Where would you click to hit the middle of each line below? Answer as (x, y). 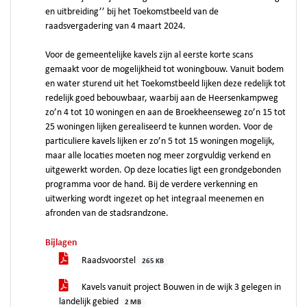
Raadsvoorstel (109, 261)
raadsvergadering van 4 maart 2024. (115, 26)
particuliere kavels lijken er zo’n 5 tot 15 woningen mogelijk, (160, 142)
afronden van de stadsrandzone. (107, 213)
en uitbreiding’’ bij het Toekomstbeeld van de (132, 12)
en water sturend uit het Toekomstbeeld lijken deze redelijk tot (165, 84)
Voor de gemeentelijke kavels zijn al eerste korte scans (149, 55)
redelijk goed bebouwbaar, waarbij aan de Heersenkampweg (162, 98)
